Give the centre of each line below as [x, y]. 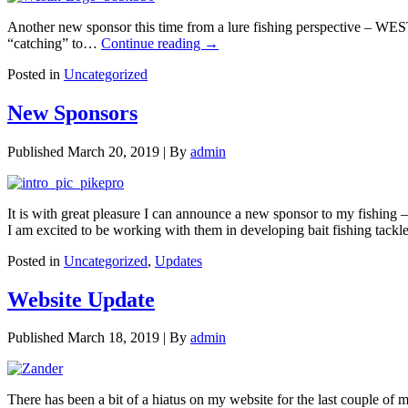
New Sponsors [72, 112]
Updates [178, 260]
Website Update [81, 299]
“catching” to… [54, 43]
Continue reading [153, 43]
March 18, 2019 [113, 338]
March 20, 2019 [113, 151]
